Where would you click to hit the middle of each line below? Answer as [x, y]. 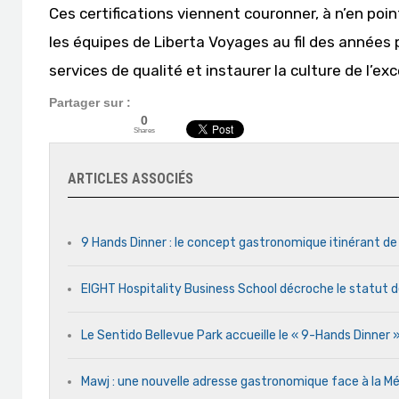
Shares [144, 130]
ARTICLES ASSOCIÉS [130, 179]
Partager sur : [90, 102]
